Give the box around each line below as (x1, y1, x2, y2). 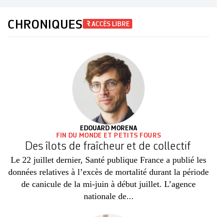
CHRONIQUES (8, 18, 83, 31)
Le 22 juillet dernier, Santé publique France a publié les (11, 155, 206, 165)
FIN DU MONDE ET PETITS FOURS (56, 132, 161, 139)
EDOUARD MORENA (80, 124, 137, 132)
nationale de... (83, 191, 134, 201)
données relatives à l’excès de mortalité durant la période (8, 167, 209, 177)
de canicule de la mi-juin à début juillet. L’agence (21, 179, 196, 189)
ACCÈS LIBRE (91, 20, 129, 28)
